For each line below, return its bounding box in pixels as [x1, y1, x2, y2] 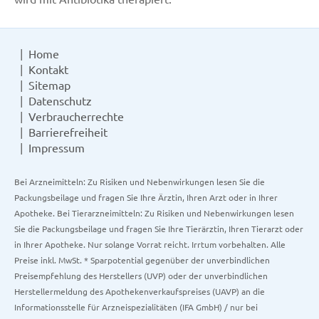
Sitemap [28, 78, 70, 92]
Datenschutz [28, 93, 92, 108]
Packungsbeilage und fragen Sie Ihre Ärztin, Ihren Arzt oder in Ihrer [14, 192, 278, 203]
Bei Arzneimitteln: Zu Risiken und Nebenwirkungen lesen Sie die [14, 176, 265, 187]
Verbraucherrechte [28, 109, 124, 123]
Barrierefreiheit [28, 125, 108, 139]
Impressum [28, 140, 85, 155]
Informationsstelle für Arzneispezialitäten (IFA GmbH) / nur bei [14, 301, 258, 313]
